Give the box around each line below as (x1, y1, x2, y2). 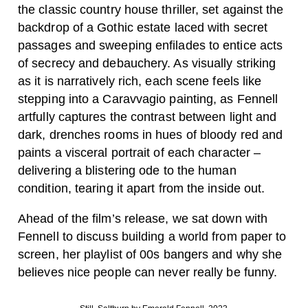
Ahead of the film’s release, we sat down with (18, 212, 268, 225)
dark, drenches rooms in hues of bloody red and (18, 128, 283, 142)
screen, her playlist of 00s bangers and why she (18, 247, 283, 261)
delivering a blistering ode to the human (18, 164, 236, 177)
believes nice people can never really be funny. (18, 265, 278, 279)
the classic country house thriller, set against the (18, 3, 284, 16)
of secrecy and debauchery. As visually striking (18, 56, 276, 70)
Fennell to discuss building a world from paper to (18, 230, 287, 243)
